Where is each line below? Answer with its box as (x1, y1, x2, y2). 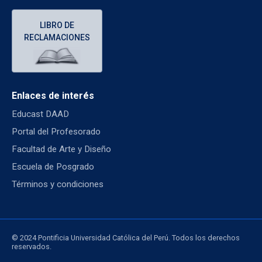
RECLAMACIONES (24, 32, 90, 42)
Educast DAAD (12, 108, 69, 119)
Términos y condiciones (12, 178, 104, 189)
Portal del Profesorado (12, 126, 101, 137)
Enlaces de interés (12, 89, 94, 101)
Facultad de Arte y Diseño (12, 143, 111, 154)
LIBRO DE (40, 20, 74, 30)
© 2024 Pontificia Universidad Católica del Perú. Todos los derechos (12, 233, 240, 242)
